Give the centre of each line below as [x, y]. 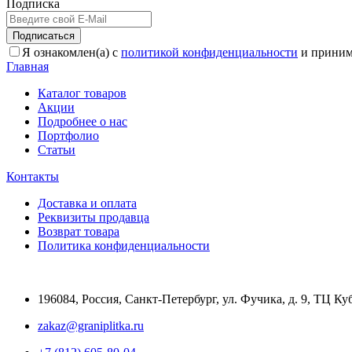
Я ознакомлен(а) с [71, 52]
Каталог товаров [82, 93]
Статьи [57, 149]
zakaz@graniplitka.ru [91, 325]
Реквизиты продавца [93, 217]
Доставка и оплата [87, 203]
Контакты [33, 176]
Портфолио [68, 135]
